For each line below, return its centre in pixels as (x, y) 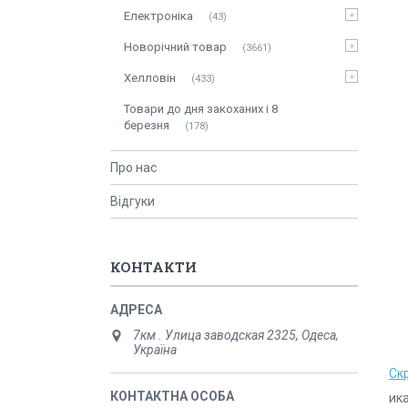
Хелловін (150, 78)
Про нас (133, 168)
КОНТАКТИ (153, 267)
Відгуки (133, 201)
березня (147, 125)
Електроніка (158, 16)
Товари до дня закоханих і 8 (201, 109)
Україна (155, 350)
